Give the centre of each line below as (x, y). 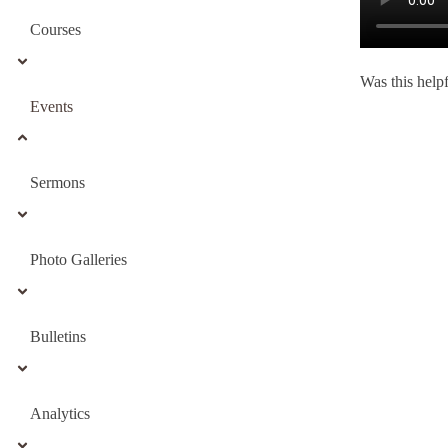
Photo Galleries (78, 260)
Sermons (57, 183)
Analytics (60, 413)
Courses (55, 29)
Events (51, 106)
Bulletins (58, 336)
